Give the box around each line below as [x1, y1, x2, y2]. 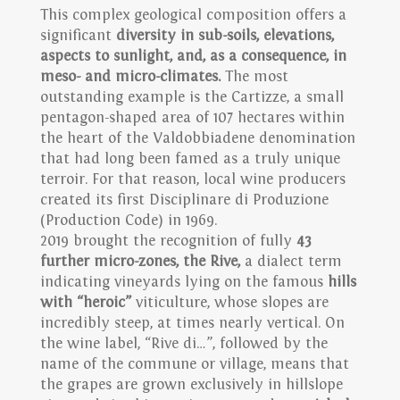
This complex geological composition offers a [39, 6, 346, 25]
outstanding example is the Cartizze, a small [39, 88, 344, 107]
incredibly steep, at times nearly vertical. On [39, 314, 345, 333]
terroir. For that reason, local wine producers [39, 171, 346, 189]
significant [39, 27, 116, 46]
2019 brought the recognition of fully [39, 232, 296, 251]
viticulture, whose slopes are [130, 294, 329, 312]
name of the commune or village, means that [39, 355, 349, 374]
